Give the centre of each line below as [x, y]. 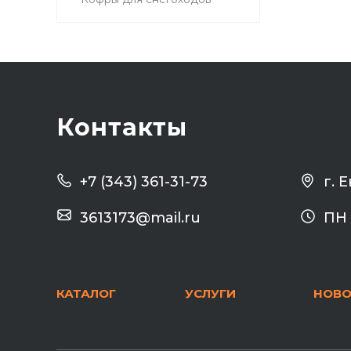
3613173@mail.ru [140, 218]
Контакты [122, 127]
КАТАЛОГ [86, 293]
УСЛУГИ [210, 293]
